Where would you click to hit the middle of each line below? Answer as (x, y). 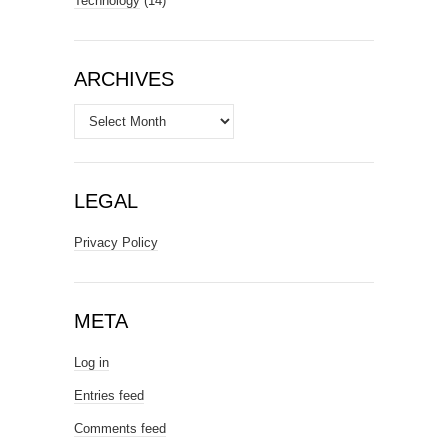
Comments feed (120, 428)
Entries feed (109, 395)
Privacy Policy (116, 242)
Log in (91, 362)
